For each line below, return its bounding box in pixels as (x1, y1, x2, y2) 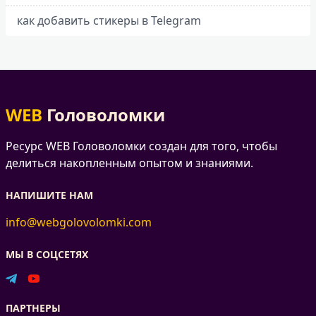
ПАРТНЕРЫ (6, 300, 61, 315)
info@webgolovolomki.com (6, 214, 152, 230)
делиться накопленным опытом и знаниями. (6, 154, 253, 171)
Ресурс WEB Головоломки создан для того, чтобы (6, 138, 277, 154)
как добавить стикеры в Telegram (17, 12, 201, 28)
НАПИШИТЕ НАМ (6, 188, 93, 202)
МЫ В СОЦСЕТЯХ (6, 247, 88, 261)
